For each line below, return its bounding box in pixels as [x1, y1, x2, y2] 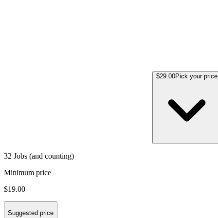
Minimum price [4, 168, 51, 177]
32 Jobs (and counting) [4, 151, 74, 160]
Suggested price [8, 209, 54, 217]
